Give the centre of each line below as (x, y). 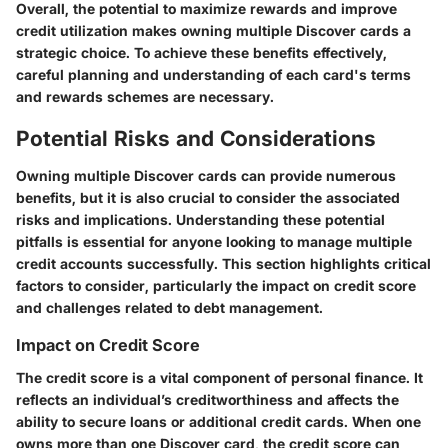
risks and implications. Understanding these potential (200, 220)
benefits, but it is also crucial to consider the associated (208, 198)
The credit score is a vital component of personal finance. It (219, 377)
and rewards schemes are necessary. (145, 96)
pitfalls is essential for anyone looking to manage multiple (214, 242)
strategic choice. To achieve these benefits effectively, (201, 52)
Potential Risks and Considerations (196, 138)
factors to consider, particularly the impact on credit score (216, 286)
